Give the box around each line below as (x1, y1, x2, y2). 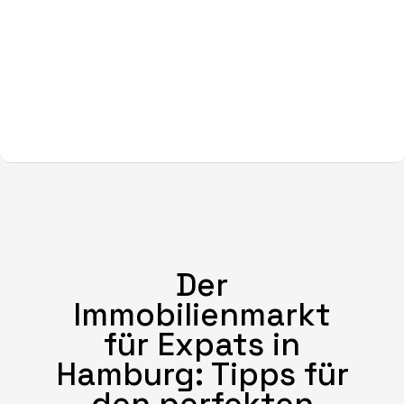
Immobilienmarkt (73, 295, 331, 335)
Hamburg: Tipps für (55, 354, 349, 395)
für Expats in (104, 325, 300, 365)
